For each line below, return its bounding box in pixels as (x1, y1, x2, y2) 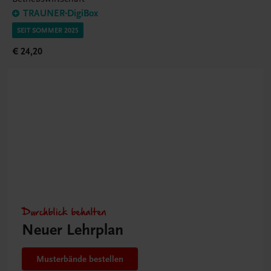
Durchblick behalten (22, 203, 106, 220)
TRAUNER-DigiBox (23, 8, 98, 19)
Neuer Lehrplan (22, 221, 123, 240)
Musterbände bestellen (36, 253, 123, 265)
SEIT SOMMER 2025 (17, 26, 79, 35)
